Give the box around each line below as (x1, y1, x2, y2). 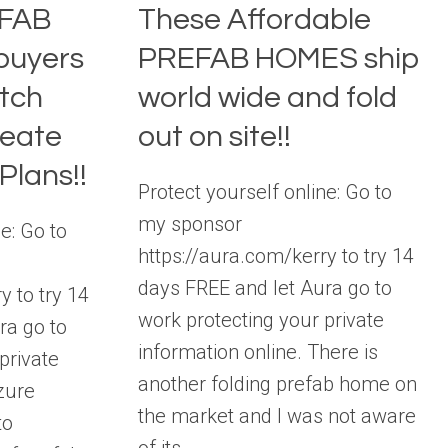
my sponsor (138, 211, 243, 236)
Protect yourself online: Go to (138, 179, 393, 204)
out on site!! (138, 120, 292, 152)
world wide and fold (138, 81, 398, 113)
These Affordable (138, 3, 372, 35)
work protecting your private (138, 307, 385, 332)
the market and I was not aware (138, 403, 417, 428)
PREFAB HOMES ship (138, 42, 421, 74)
